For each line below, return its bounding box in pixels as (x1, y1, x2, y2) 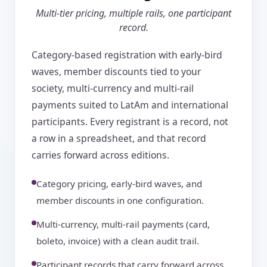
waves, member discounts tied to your (32, 65, 201, 79)
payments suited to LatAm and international (32, 98, 228, 112)
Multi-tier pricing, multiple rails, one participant (36, 7, 231, 20)
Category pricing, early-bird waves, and (36, 178, 202, 190)
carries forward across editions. (32, 148, 169, 162)
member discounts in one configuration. (36, 194, 204, 207)
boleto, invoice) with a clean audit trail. (36, 235, 199, 247)
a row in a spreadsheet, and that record (32, 132, 206, 145)
